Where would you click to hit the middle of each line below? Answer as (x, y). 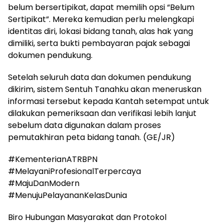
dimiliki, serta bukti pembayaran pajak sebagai (99, 43)
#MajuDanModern (44, 183)
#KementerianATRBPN (53, 159)
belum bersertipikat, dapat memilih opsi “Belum (101, 7)
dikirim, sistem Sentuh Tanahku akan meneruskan (105, 89)
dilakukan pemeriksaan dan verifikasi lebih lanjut (102, 113)
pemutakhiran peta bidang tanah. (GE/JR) (91, 137)
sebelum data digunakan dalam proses (84, 125)
